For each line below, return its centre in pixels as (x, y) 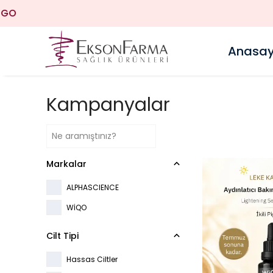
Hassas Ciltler (92, 259)
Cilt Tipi (62, 236)
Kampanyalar (108, 105)
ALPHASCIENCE (93, 187)
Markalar (66, 164)
